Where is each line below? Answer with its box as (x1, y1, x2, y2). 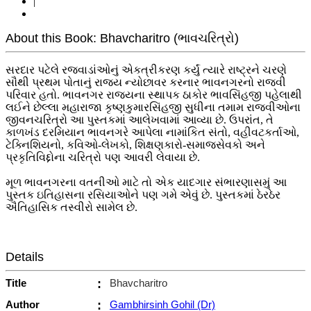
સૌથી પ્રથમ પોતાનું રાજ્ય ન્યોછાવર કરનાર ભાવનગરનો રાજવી (6, 76, 286, 88)
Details (6, 249, 44, 264)
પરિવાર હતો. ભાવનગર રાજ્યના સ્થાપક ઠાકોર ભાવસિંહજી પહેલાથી (6, 88, 302, 101)
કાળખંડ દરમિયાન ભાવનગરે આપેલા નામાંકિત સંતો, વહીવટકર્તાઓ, (6, 126, 299, 138)
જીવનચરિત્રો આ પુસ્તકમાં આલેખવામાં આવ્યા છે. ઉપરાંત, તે (6, 113, 274, 126)
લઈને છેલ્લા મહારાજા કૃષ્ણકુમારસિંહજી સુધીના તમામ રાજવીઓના (6, 101, 301, 113)
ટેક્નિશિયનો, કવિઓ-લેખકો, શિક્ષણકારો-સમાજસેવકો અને (6, 138, 265, 151)
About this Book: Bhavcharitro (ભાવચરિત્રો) (6, 31, 239, 45)
